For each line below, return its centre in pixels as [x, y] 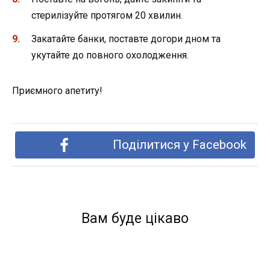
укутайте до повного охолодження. [110, 55]
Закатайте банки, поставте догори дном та [126, 39]
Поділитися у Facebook [179, 144]
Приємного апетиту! [57, 90]
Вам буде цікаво [135, 218]
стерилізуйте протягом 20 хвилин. [107, 16]
